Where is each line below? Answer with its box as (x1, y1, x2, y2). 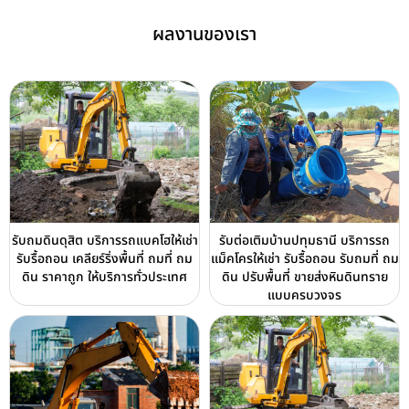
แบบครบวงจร (267, 285, 341, 305)
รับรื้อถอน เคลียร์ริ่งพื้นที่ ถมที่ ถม (16, 248, 193, 268)
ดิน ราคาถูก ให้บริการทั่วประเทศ (22, 267, 187, 287)
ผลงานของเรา (152, 20, 257, 48)
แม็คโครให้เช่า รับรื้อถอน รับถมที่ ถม (210, 248, 399, 268)
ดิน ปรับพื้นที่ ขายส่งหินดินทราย (221, 267, 388, 287)
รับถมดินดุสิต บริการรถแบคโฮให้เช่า (11, 230, 198, 250)
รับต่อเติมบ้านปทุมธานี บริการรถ (219, 230, 390, 250)
